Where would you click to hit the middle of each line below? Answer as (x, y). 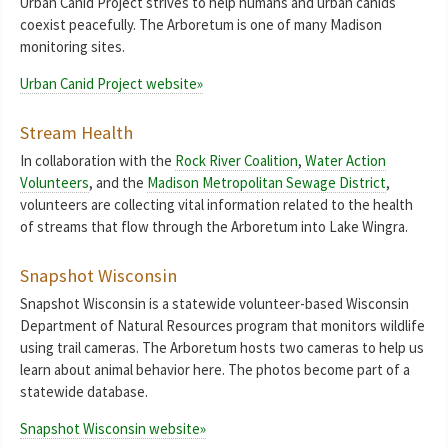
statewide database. (84, 392)
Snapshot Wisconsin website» (113, 428)
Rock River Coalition (236, 161)
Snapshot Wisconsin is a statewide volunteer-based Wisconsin (214, 304)
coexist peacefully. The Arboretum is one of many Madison (201, 25)
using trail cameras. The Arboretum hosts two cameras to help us (222, 348)
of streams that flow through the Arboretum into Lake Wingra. (214, 227)
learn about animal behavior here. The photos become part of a (215, 370)
